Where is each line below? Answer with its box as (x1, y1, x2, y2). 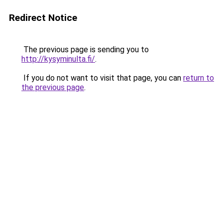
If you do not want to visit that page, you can (21, 73, 183, 83)
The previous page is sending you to (21, 45, 149, 54)
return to (183, 73, 214, 83)
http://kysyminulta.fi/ (21, 54, 95, 64)
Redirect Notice (9, 12, 77, 23)
